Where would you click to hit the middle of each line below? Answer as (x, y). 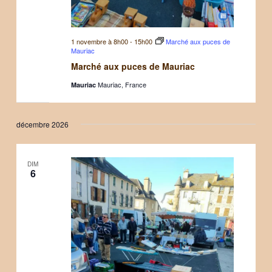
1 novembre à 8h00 (99, 41)
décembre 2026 (43, 124)
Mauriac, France (122, 84)
